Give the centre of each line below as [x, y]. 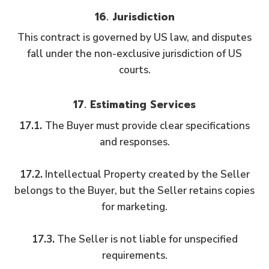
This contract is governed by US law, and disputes [134, 38]
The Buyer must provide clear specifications [147, 125]
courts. [134, 70]
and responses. [134, 142]
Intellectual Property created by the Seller [146, 174]
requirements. [134, 255]
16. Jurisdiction [134, 17]
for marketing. [134, 207]
